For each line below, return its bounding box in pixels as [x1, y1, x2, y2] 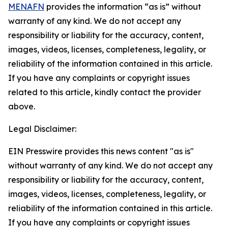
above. [8, 101, 35, 111]
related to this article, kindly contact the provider [8, 87, 201, 97]
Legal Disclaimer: [8, 124, 76, 134]
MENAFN [8, 2, 44, 12]
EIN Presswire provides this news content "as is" [8, 146, 194, 156]
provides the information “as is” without [44, 2, 201, 12]
